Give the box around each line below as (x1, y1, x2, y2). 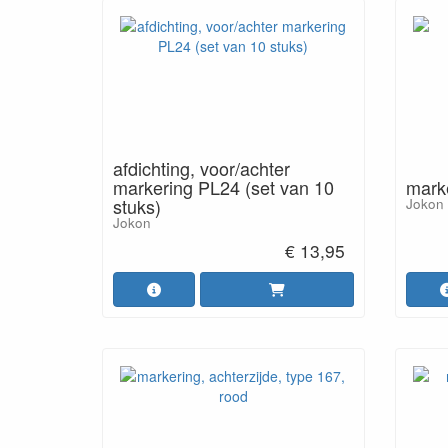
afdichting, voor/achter (113, 155, 290, 181)
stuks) (113, 193, 161, 219)
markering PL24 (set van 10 (113, 174, 334, 200)
